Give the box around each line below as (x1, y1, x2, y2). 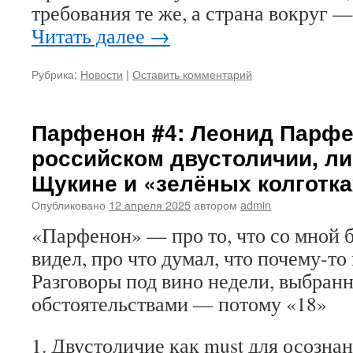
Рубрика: (32, 65, 77, 82)
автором (194, 196, 237, 213)
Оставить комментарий (132, 65, 252, 82)
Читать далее (32, 22, 150, 49)
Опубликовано (32, 196, 106, 213)
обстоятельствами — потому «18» (32, 290, 327, 317)
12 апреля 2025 (109, 196, 191, 213)
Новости (80, 65, 123, 82)
